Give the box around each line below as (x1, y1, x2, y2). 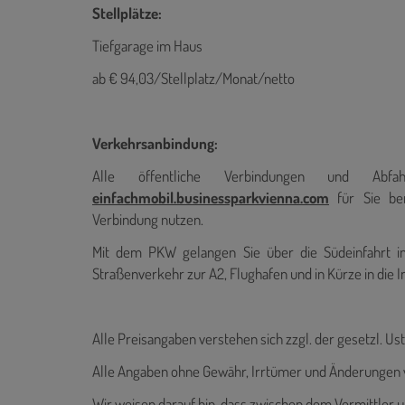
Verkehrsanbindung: (92, 133, 218, 153)
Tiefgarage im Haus (92, 35, 202, 55)
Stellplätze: (92, 3, 162, 23)
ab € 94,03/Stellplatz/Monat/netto (92, 68, 295, 88)
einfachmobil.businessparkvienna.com (92, 187, 329, 207)
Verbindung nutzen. (92, 209, 203, 229)
